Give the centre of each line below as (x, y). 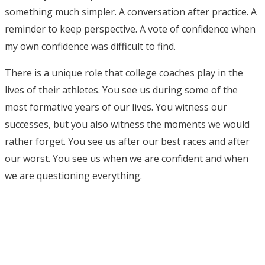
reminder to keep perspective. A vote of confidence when (130, 29)
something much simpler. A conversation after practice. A (131, 12)
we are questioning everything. (73, 175)
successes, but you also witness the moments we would (127, 124)
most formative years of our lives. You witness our (116, 107)
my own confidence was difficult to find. (90, 46)
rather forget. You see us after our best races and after (127, 141)
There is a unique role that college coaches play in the (124, 72)
